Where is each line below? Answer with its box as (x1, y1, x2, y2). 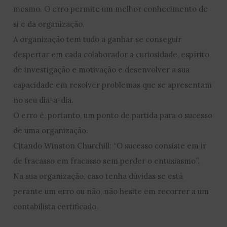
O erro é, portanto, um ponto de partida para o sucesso (13, 110, 213, 120)
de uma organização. (13, 125, 89, 135)
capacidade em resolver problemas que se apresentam (13, 80, 212, 90)
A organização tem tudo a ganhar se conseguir (13, 34, 182, 44)
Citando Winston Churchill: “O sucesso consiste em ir (13, 140, 207, 150)
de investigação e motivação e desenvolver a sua (13, 64, 190, 74)
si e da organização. (13, 19, 85, 29)
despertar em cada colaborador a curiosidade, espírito (13, 49, 210, 59)
